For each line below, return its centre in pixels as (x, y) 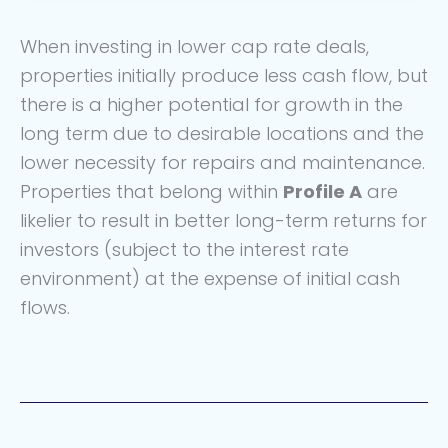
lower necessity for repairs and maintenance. (222, 163)
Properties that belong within (151, 192)
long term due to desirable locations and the (222, 134)
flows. (45, 308)
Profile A (322, 192)
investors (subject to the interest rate (184, 250)
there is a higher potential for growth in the (211, 105)
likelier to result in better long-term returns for (223, 221)
